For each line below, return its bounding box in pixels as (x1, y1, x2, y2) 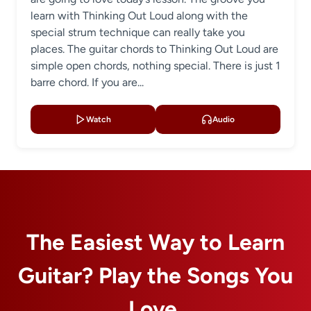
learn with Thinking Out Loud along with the (31, 9, 248, 22)
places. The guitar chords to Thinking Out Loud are (31, 42, 278, 56)
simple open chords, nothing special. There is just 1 (31, 59, 280, 72)
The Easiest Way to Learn (26, 229, 285, 256)
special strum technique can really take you (31, 26, 245, 39)
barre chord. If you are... (31, 76, 144, 89)
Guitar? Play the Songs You (18, 262, 293, 289)
